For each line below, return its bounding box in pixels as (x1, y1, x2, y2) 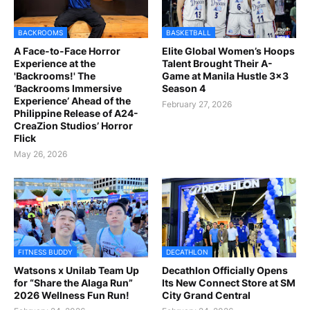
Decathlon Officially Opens (162, 264, 288, 277)
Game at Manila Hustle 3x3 (162, 70, 289, 82)
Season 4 (162, 82, 206, 95)
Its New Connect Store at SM (162, 277, 295, 289)
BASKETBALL (166, 28, 211, 37)
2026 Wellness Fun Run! (14, 289, 129, 302)
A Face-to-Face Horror (14, 45, 120, 57)
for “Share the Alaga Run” (14, 277, 133, 289)
